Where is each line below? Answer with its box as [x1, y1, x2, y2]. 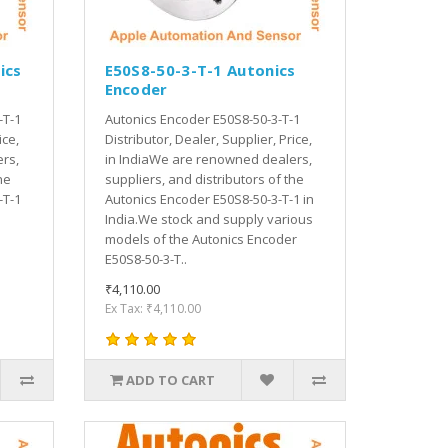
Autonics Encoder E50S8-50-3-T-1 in [104, 189, 314, 208]
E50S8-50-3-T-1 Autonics [104, 59, 296, 80]
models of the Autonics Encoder [104, 229, 297, 248]
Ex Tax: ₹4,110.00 [104, 299, 201, 317]
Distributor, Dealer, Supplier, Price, [104, 129, 312, 148]
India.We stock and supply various [104, 209, 313, 228]
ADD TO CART [126, 370, 216, 389]
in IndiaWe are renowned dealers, [104, 149, 312, 168]
